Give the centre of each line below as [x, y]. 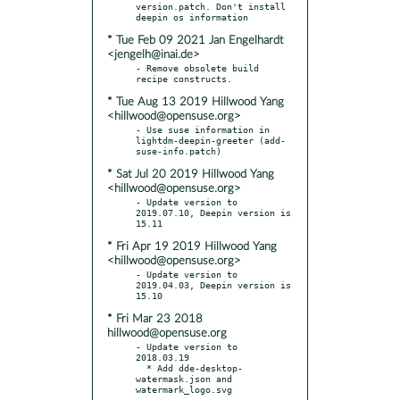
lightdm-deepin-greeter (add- [211, 140]
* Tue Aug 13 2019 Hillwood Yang [196, 102]
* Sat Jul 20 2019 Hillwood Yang [191, 174]
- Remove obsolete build [197, 67]
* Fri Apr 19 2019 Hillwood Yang [192, 246]
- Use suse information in [203, 129]
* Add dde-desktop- [141, 367]
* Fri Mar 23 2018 [155, 319]
